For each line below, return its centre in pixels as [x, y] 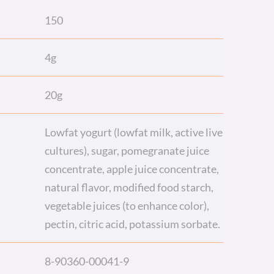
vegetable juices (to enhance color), [127, 206]
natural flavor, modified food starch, [129, 187]
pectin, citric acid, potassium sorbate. [133, 224]
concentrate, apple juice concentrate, [132, 169]
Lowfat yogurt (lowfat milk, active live [134, 132]
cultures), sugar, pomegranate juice [127, 150]
